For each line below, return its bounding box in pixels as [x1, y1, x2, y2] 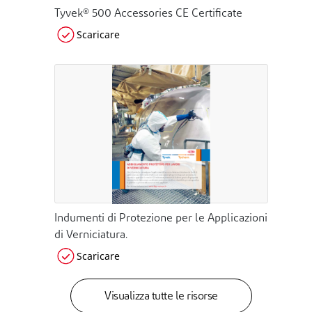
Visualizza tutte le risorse [104, 291, 218, 303]
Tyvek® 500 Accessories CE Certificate [54, 8, 242, 20]
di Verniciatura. [54, 230, 127, 242]
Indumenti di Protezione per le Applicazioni [54, 213, 267, 225]
